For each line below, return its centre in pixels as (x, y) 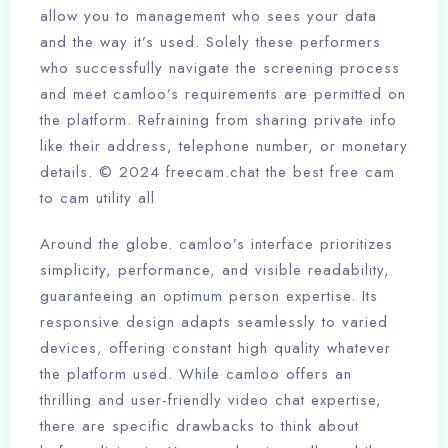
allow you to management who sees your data (208, 16)
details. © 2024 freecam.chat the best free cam (217, 172)
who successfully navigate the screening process (220, 68)
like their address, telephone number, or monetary (224, 146)
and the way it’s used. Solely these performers (210, 42)
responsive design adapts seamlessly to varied (214, 322)
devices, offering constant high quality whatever (215, 348)
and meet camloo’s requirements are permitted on (223, 94)
